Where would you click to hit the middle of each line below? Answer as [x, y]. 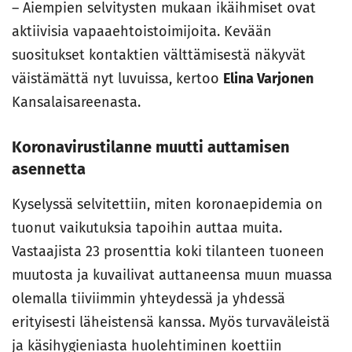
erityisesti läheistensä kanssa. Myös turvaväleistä [171, 322]
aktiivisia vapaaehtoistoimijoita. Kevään [142, 31]
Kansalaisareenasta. [76, 102]
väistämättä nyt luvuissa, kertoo [117, 79]
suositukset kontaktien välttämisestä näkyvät [159, 55]
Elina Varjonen [268, 79]
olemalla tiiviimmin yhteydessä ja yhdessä [148, 299]
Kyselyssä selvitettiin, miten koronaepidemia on [167, 204]
